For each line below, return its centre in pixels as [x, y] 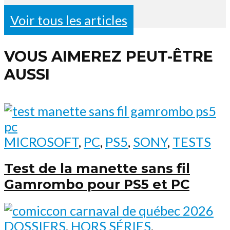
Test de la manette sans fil [97, 168]
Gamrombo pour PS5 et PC [97, 184]
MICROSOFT [41, 141]
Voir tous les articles [69, 20]
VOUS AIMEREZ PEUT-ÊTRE [109, 56]
